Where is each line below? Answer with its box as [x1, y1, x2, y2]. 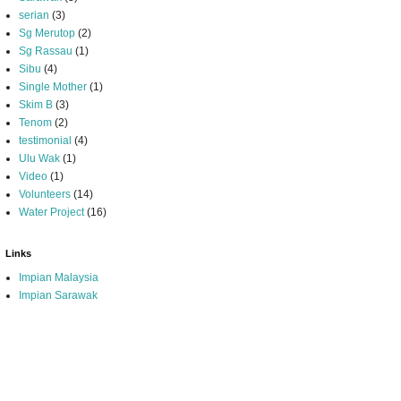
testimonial [19, 134, 72, 147]
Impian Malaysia [19, 271, 98, 284]
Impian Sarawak [19, 289, 98, 302]
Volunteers [19, 188, 71, 200]
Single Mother [19, 81, 87, 93]
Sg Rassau [19, 45, 73, 57]
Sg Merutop [19, 27, 75, 39]
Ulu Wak [19, 152, 60, 165]
